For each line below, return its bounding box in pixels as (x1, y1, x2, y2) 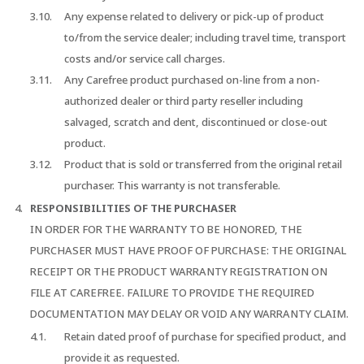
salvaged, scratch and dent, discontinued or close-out (63, 115, 327, 130)
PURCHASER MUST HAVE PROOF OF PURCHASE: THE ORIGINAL (30, 243, 347, 258)
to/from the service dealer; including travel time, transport (63, 30, 346, 45)
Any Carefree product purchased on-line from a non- (63, 72, 320, 88)
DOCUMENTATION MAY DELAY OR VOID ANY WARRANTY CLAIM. (30, 306, 349, 322)
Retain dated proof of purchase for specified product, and (63, 329, 346, 344)
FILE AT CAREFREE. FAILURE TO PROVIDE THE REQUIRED (30, 285, 315, 301)
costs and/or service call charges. (63, 51, 225, 67)
